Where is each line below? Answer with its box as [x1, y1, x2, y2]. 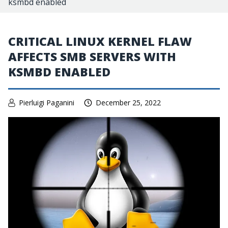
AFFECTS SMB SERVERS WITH [8, 48, 176, 65]
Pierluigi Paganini [19, 98, 74, 107]
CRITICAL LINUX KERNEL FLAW [8, 33, 192, 49]
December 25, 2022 [96, 98, 161, 107]
